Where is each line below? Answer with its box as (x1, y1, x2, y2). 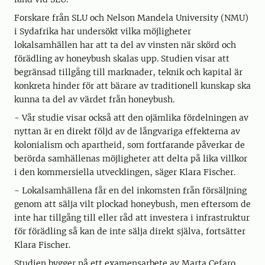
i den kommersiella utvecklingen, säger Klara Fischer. (14, 167, 235, 178)
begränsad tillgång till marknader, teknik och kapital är (14, 67, 243, 78)
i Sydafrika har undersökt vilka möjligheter (14, 26, 191, 37)
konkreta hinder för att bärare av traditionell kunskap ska (14, 80, 251, 92)
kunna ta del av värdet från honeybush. (14, 94, 174, 105)
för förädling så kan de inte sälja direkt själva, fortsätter (14, 226, 245, 237)
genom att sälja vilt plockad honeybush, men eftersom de (14, 199, 251, 210)
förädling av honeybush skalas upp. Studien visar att (14, 53, 230, 64)
